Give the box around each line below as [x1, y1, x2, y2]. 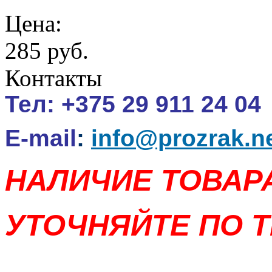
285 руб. [5, 37, 89, 64]
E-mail [5, 124, 76, 151]
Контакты [5, 64, 102, 91]
